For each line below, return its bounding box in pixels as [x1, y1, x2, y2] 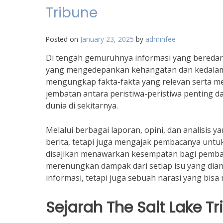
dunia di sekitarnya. [46, 100, 118, 111]
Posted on [46, 34, 80, 44]
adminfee [145, 34, 176, 44]
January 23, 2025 [80, 34, 134, 44]
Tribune [46, 3, 98, 22]
